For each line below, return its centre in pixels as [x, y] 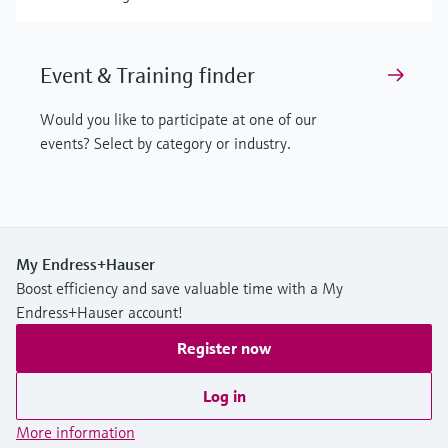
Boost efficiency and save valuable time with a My [179, 287]
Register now [224, 347]
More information [75, 431]
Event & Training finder [147, 75]
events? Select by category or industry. [165, 142]
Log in [224, 395]
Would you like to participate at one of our [178, 118]
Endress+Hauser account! [99, 311]
